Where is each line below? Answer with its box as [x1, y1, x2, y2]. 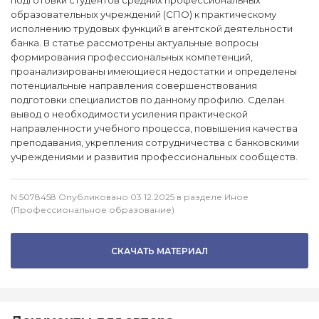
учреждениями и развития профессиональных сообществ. [11, 151, 298, 162]
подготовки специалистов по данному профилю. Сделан [11, 94, 284, 105]
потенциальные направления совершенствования [11, 80, 257, 91]
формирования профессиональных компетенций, [11, 51, 253, 63]
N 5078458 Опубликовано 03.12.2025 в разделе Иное [11, 192, 249, 202]
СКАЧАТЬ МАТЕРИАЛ [111, 246, 208, 256]
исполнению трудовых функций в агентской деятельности [11, 23, 293, 34]
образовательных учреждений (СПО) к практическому [11, 9, 276, 20]
